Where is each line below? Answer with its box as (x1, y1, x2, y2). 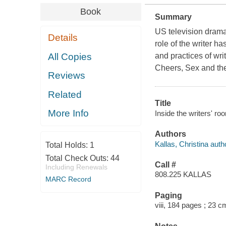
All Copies (48, 51, 92, 62)
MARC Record (45, 175, 91, 183)
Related (48, 89, 82, 100)
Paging (154, 191, 182, 200)
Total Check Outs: (45, 153, 110, 162)
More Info (48, 108, 89, 119)
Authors (154, 130, 186, 139)
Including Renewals (45, 162, 107, 171)
